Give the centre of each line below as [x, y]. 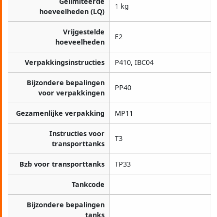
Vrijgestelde [84, 32]
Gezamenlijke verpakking [60, 113]
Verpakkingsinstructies [65, 62]
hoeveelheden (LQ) [72, 12]
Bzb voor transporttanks [62, 164]
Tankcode [88, 185]
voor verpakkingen [71, 93]
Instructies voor [77, 134]
